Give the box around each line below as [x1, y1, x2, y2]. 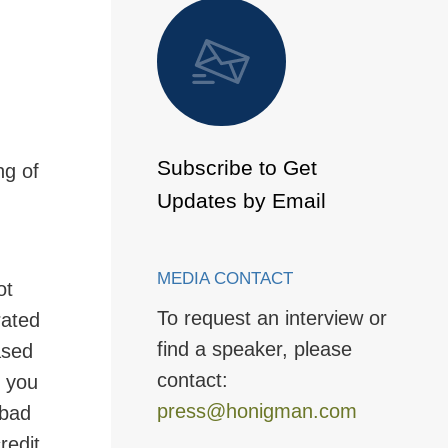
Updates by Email [156, 188, 326, 212]
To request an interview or [156, 306, 387, 329]
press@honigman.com [156, 399, 357, 422]
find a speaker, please [156, 337, 352, 360]
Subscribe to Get [156, 155, 317, 179]
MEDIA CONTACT [156, 268, 293, 288]
